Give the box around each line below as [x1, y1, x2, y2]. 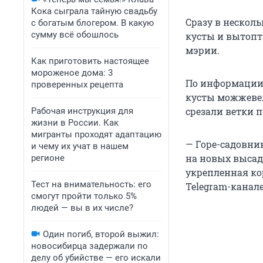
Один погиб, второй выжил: [43, 229, 159, 240]
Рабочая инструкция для [31, 106, 133, 116]
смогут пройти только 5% [31, 191, 137, 201]
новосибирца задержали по [31, 241, 148, 251]
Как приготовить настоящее [31, 56, 149, 66]
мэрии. [186, 44, 220, 57]
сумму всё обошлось [31, 29, 119, 40]
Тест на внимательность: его [31, 179, 151, 190]
